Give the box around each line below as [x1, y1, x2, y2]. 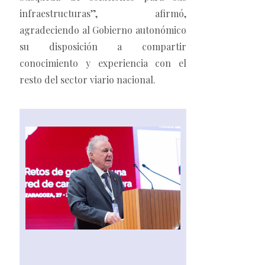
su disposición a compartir [20, 40, 186, 53]
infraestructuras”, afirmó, [20, 7, 186, 20]
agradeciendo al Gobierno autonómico [20, 24, 186, 37]
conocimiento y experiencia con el [20, 57, 186, 70]
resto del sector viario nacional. [20, 73, 156, 86]
